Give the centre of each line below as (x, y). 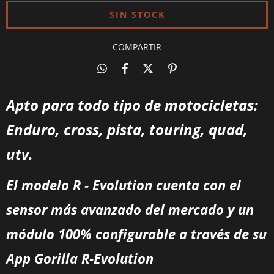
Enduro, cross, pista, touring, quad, (127, 130)
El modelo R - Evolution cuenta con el (124, 185)
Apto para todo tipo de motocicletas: (132, 105)
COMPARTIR (137, 47)
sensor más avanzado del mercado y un (130, 209)
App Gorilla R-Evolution (80, 258)
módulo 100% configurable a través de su (136, 234)
